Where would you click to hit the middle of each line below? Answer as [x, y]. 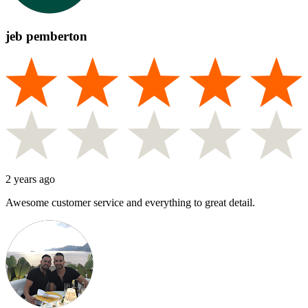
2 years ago [30, 179]
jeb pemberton [46, 36]
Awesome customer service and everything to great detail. [130, 203]
